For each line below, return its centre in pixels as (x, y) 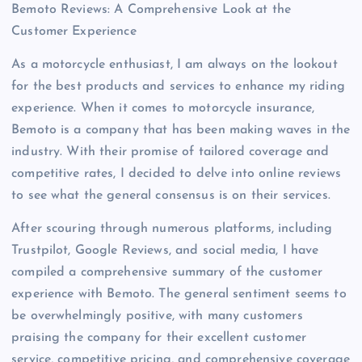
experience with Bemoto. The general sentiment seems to (179, 295)
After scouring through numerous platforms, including (172, 229)
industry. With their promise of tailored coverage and (170, 152)
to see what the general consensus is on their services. (171, 196)
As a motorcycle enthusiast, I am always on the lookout (175, 65)
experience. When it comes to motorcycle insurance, (163, 109)
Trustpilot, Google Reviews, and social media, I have (165, 251)
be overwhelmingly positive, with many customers (157, 316)
